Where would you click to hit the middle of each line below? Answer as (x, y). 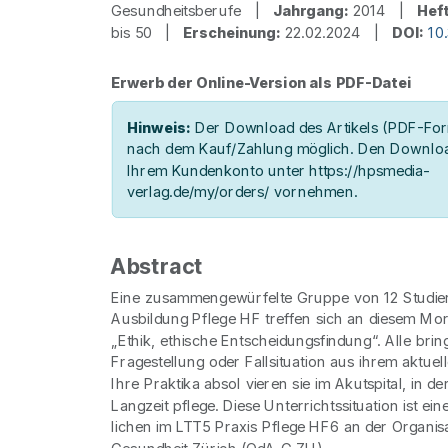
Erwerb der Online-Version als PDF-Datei (261, 83)
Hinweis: (158, 127)
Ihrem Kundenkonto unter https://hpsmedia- (278, 170)
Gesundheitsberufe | (192, 11)
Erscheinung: (232, 32)
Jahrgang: (310, 11)
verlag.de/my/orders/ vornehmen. (242, 191)
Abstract (157, 266)
